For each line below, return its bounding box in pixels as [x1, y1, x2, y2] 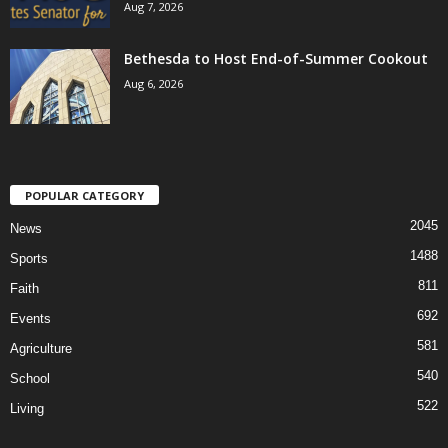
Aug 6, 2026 [124, 76, 183, 92]
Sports [10, 251, 48, 267]
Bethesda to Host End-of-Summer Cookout [124, 49, 428, 69]
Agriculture [10, 341, 72, 357]
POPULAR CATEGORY [25, 188, 144, 204]
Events [10, 311, 51, 327]
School [10, 371, 50, 387]
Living [10, 401, 44, 417]
